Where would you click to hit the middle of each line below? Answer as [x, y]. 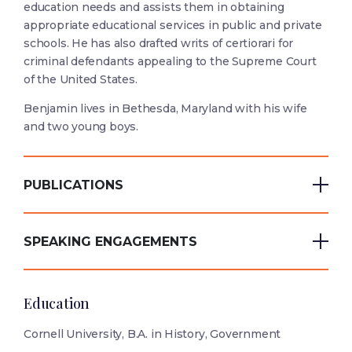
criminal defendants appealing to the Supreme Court [170, 62]
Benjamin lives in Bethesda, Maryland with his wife [165, 109]
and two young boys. [81, 127]
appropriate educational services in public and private [173, 26]
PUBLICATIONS [73, 185]
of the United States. [81, 80]
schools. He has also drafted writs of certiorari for [159, 44]
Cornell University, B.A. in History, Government [152, 334]
